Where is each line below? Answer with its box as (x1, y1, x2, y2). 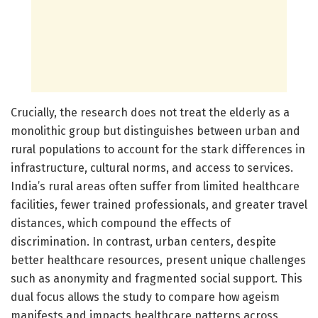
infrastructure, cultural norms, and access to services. (11, 160, 293, 175)
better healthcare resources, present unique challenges (11, 253, 306, 267)
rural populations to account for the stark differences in (11, 142, 305, 156)
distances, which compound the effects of (11, 216, 231, 230)
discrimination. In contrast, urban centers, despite (11, 234, 276, 248)
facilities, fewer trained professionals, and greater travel (11, 197, 307, 212)
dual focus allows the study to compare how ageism (11, 290, 280, 304)
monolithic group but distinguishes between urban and (11, 124, 300, 138)
